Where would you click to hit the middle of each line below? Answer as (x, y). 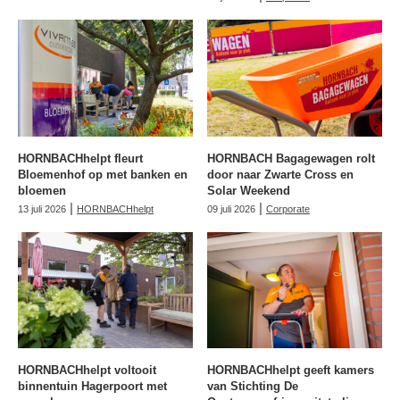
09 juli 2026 (231, 208)
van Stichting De (253, 387)
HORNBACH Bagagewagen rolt (291, 158)
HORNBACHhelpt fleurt (80, 158)
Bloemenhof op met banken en (103, 174)
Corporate (288, 208)
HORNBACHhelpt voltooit (87, 371)
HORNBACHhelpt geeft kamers (291, 371)
